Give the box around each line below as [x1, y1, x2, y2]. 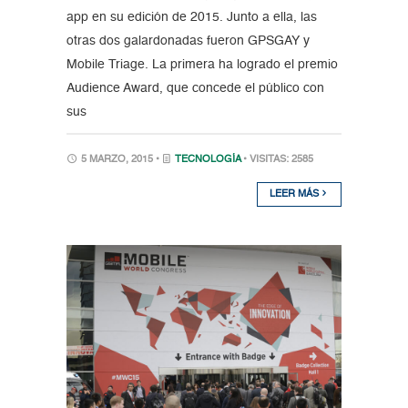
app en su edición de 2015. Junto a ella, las [66, 11, 317, 25]
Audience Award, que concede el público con [66, 82, 324, 96]
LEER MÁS [270, 189, 322, 200]
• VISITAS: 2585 [242, 155, 313, 166]
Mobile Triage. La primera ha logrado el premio [66, 58, 338, 72]
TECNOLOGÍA [174, 155, 240, 166]
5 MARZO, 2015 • [77, 155, 162, 166]
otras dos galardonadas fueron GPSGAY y [66, 35, 310, 48]
